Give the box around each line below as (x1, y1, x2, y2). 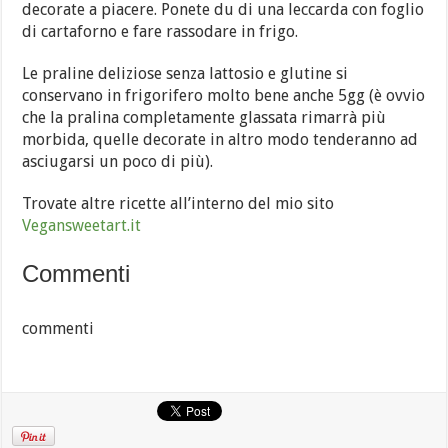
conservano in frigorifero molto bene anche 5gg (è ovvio (22, 86, 426, 105)
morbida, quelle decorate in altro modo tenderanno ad (22, 130, 419, 149)
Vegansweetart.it (22, 216, 142, 235)
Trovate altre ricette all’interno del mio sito (22, 194, 335, 213)
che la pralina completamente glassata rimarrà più (22, 108, 387, 127)
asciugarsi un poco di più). (22, 152, 214, 171)
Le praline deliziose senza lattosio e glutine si (22, 64, 349, 83)
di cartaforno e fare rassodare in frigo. (22, 22, 299, 41)
